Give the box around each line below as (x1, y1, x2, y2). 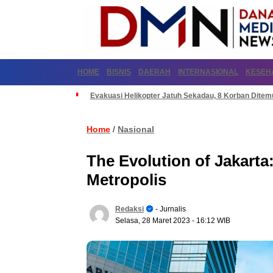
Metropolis (87, 171, 166, 189)
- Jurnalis (154, 205, 186, 213)
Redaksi (115, 205, 144, 213)
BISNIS (107, 68, 131, 76)
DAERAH (138, 68, 171, 76)
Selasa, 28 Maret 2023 (115, 216, 192, 225)
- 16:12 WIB (192, 216, 230, 225)
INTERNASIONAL (178, 68, 238, 76)
